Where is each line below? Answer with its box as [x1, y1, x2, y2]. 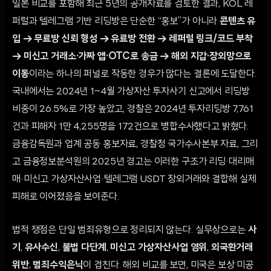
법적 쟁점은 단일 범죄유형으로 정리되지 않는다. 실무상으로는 [12, 226, 248, 235]
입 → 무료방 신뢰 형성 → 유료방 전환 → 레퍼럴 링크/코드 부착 [12, 34, 253, 44]
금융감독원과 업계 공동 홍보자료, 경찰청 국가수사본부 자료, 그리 [12, 140, 258, 149]
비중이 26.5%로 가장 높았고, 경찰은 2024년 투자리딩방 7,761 [12, 105, 253, 114]
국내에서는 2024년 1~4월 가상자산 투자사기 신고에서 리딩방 [12, 87, 250, 97]
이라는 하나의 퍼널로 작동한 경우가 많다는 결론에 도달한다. [28, 70, 256, 79]
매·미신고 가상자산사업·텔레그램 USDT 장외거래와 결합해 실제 [12, 175, 256, 184]
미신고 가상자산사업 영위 [110, 243, 207, 253]
